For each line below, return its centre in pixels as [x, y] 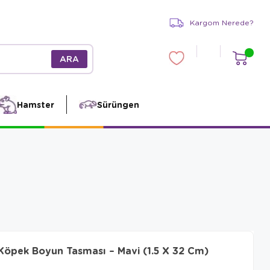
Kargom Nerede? [222, 23]
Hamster [35, 104]
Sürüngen [118, 104]
